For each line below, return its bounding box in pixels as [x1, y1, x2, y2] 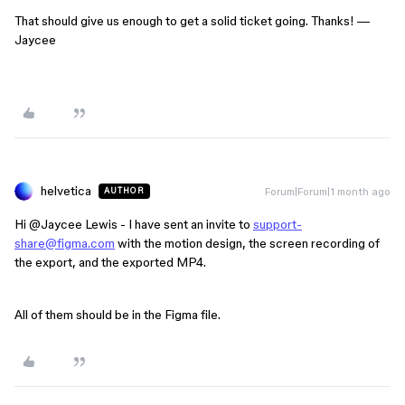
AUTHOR [104, 186, 145, 195]
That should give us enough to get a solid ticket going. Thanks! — [14, 14, 370, 28]
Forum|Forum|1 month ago [265, 185, 391, 197]
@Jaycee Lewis [29, 217, 118, 231]
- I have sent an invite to [118, 217, 253, 231]
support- [253, 217, 302, 231]
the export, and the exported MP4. [14, 255, 206, 269]
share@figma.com [14, 236, 115, 250]
